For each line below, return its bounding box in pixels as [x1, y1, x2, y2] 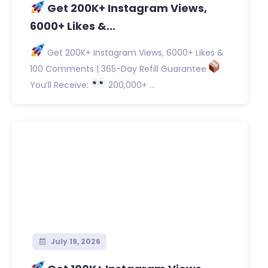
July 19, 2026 [48, 236, 100, 246]
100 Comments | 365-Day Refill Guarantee [30, 62, 206, 75]
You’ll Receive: [30, 78, 91, 91]
